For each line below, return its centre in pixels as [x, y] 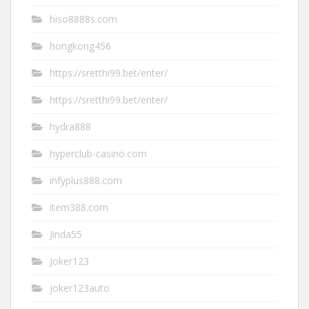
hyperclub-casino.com [98, 154]
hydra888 [70, 127]
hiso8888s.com [83, 19]
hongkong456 [80, 46]
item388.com [79, 208]
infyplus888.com [86, 181]
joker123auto [80, 288]
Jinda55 [66, 235]
